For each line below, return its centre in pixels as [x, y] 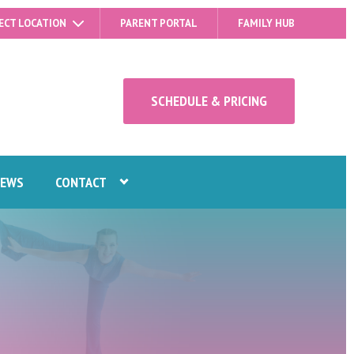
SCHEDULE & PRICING [209, 101]
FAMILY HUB [266, 23]
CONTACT [81, 182]
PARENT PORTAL [159, 23]
